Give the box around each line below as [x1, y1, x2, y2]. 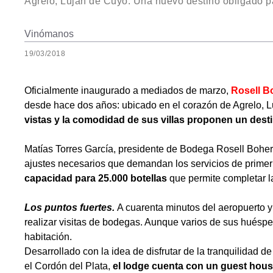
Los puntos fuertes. [24, 202, 115, 213]
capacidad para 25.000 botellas [24, 173, 167, 183]
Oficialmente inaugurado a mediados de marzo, [24, 85, 231, 96]
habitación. [24, 232, 72, 242]
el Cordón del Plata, [24, 261, 113, 271]
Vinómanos [24, 29, 74, 39]
